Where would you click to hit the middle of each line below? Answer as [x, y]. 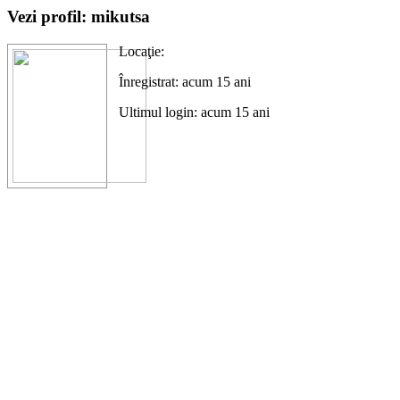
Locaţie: [142, 51]
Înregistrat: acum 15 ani [185, 81]
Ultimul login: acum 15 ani [194, 112]
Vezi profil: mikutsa [79, 17]
